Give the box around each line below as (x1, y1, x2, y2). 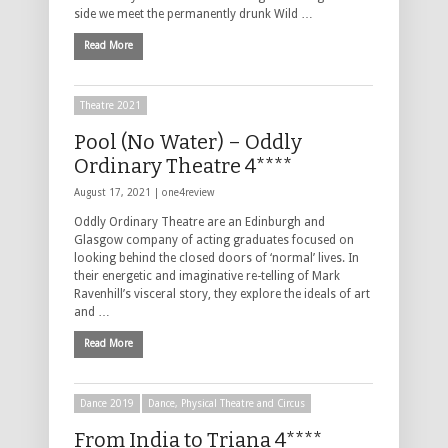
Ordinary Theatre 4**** (74, 154, 292, 179)
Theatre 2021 (80, 100, 141, 112)
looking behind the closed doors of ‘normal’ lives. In (74, 251, 359, 266)
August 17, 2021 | (74, 187, 162, 199)
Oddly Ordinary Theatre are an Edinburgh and (74, 215, 325, 230)
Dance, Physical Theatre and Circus (148, 398, 305, 410)
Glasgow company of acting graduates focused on (74, 233, 354, 248)
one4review (162, 187, 214, 199)
